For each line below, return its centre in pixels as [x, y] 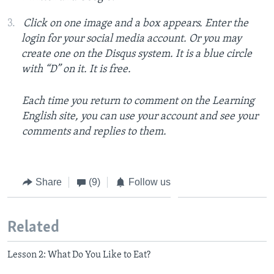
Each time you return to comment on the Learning [138, 101]
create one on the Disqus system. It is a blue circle [136, 54]
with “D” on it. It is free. [76, 69]
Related [33, 228]
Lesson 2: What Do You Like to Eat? [79, 255]
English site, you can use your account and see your [140, 116]
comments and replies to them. [94, 131]
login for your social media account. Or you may [131, 39]
